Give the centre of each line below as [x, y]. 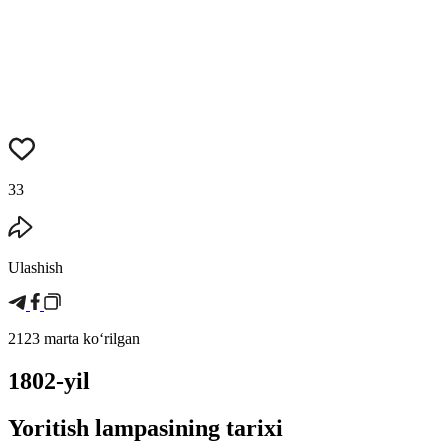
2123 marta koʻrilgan [74, 339]
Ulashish [35, 268]
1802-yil [49, 381]
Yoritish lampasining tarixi [145, 428]
